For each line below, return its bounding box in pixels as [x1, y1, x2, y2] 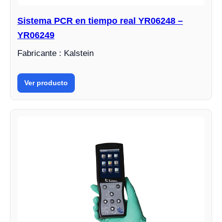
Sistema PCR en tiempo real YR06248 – [17, 15, 183, 26]
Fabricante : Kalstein [17, 48, 94, 58]
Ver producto [24, 78, 68, 87]
